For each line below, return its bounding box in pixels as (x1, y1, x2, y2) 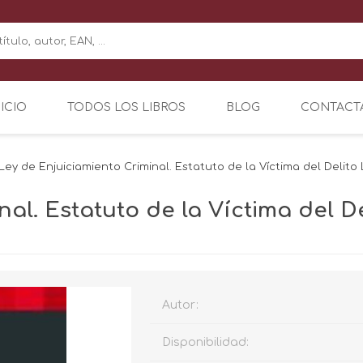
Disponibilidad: (162, 335, 250, 348)
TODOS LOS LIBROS (67, 100, 186, 113)
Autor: (162, 298, 199, 311)
